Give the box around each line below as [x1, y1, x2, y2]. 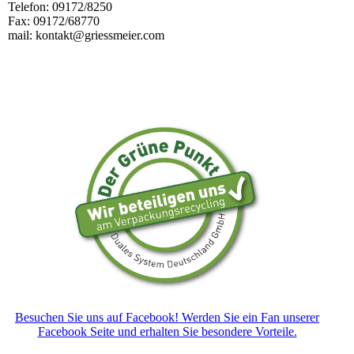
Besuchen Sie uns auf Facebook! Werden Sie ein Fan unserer [15, 310, 319, 324]
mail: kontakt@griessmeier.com [8, 28, 164, 42]
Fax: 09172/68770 [8, 13, 100, 28]
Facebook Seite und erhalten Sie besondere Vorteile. [37, 324, 297, 338]
